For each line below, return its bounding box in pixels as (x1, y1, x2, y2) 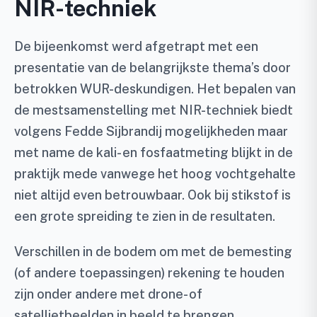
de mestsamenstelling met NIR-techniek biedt (14, 103, 293, 118)
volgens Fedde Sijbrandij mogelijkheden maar (14, 124, 288, 139)
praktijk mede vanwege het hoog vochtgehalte (14, 166, 296, 182)
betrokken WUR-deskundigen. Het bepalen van (14, 81, 296, 97)
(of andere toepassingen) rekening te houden (14, 265, 284, 281)
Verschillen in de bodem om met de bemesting (14, 244, 292, 260)
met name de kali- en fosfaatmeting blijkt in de (14, 145, 293, 161)
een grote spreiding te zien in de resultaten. (14, 209, 275, 224)
